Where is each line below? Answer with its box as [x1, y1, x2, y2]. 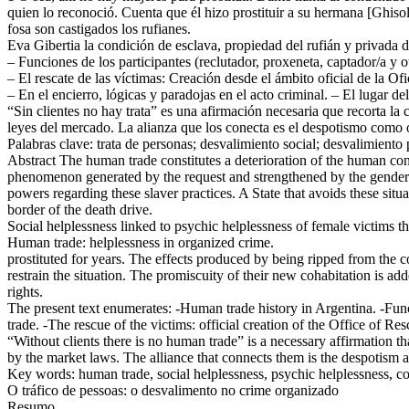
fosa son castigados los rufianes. [7, 20, 191, 37]
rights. [7, 283, 43, 299]
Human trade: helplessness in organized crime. [7, 234, 274, 250]
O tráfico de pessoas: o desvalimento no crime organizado [7, 382, 339, 398]
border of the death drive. [7, 201, 152, 217]
